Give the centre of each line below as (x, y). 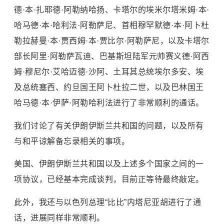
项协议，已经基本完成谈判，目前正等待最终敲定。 (109, 179)
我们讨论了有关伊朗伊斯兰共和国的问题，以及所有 (109, 125)
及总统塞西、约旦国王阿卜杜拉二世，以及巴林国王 (109, 87)
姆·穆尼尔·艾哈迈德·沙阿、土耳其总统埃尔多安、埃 (109, 72)
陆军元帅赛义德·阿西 (171, 56)
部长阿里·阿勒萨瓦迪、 (57, 56)
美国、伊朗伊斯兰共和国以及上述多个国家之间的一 (109, 164)
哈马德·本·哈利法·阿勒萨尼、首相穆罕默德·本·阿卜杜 (112, 25)
